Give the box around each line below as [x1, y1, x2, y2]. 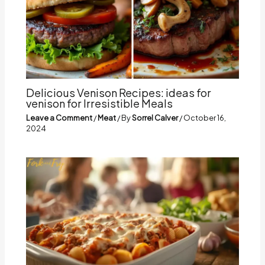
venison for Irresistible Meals [26, 96, 173, 110]
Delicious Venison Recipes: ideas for [26, 85, 212, 99]
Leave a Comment [26, 113, 93, 123]
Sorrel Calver [132, 113, 180, 123]
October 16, [183, 113, 227, 123]
